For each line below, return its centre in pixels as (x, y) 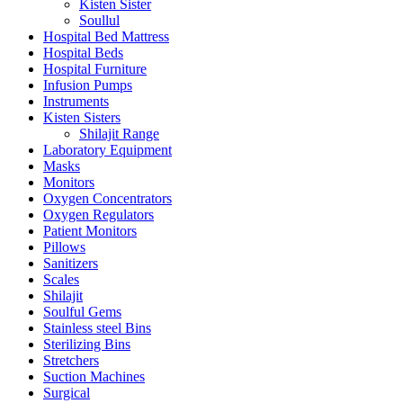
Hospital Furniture (95, 69)
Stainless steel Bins (97, 328)
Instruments (76, 102)
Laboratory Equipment (107, 150)
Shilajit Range (119, 134)
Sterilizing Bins (87, 345)
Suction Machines (94, 377)
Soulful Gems (82, 312)
